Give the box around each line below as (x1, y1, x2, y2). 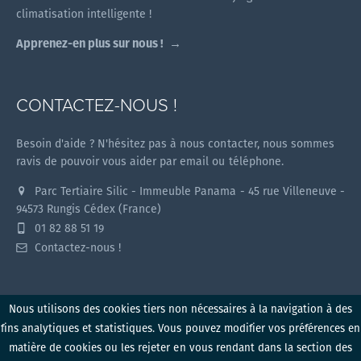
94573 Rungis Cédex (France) (16, 201, 162, 218)
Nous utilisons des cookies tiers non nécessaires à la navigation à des (8, 301, 353, 317)
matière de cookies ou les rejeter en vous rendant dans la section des (9, 340, 352, 356)
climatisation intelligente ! (16, 6, 152, 23)
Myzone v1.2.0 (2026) (128, 330, 233, 346)
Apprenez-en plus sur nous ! (16, 35, 164, 52)
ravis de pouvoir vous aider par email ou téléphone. (16, 153, 284, 170)
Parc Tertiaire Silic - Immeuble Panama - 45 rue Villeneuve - (31, 183, 345, 200)
